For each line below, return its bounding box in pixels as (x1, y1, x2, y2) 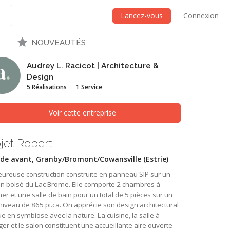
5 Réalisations (27, 83, 67, 91)
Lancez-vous (121, 11, 163, 21)
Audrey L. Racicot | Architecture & (27, 61, 159, 70)
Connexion (183, 11, 219, 21)
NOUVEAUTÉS (31, 38, 86, 47)
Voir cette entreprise (48, 108, 116, 118)
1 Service (76, 83, 102, 91)
